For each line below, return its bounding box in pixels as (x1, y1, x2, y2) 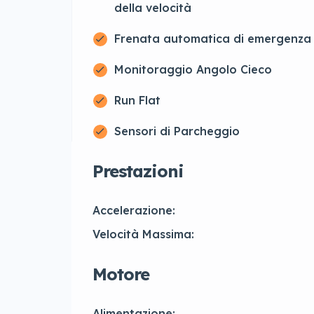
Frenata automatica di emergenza (114, 32, 311, 46)
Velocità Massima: (93, 227, 194, 242)
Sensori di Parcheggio (114, 124, 240, 139)
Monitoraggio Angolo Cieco (114, 62, 272, 77)
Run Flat (114, 93, 161, 108)
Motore (93, 264, 149, 285)
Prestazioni (93, 161, 184, 182)
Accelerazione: (93, 203, 175, 218)
